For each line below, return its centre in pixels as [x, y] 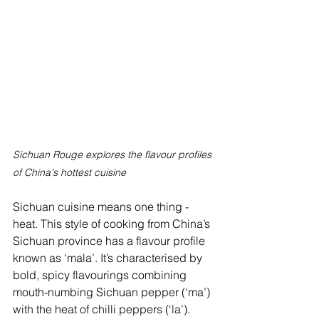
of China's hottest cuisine [69, 172]
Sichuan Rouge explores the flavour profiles [114, 155]
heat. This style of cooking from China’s [113, 224]
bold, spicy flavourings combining [101, 275]
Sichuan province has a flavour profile [110, 241]
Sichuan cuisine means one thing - [102, 206]
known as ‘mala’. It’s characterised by [109, 258]
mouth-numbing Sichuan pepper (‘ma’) [113, 292]
